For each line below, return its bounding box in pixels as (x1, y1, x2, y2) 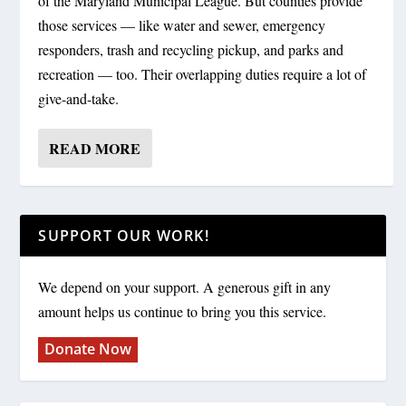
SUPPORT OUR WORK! (38, 226, 209, 246)
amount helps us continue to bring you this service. (38, 302, 327, 322)
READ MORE (49, 138, 141, 159)
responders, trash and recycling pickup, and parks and (38, 40, 344, 60)
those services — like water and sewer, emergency (38, 15, 326, 35)
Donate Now (44, 339, 132, 360)
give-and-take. (38, 89, 120, 109)
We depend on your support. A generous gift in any (38, 277, 332, 297)
